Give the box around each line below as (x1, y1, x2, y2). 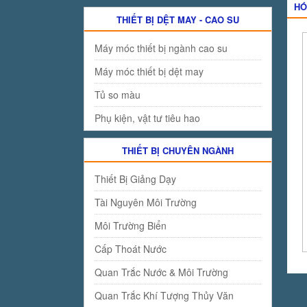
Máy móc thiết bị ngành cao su (95, 41, 228, 55)
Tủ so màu (95, 88, 140, 101)
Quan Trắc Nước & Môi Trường (95, 265, 228, 279)
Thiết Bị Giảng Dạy (95, 172, 176, 186)
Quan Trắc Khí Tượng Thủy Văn (95, 288, 234, 302)
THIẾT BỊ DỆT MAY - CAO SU (116, 13, 239, 26)
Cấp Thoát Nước (95, 242, 167, 256)
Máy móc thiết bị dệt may (95, 64, 204, 78)
